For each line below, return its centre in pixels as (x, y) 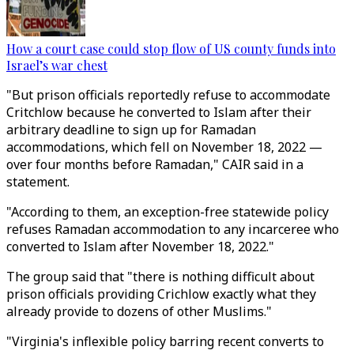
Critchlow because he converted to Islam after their (159, 112)
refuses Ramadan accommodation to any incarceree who (173, 229)
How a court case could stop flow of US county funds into (171, 49)
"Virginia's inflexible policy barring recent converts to (165, 341)
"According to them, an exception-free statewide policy (168, 212)
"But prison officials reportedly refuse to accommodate (168, 95)
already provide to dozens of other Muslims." (139, 311)
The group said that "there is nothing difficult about (160, 277)
